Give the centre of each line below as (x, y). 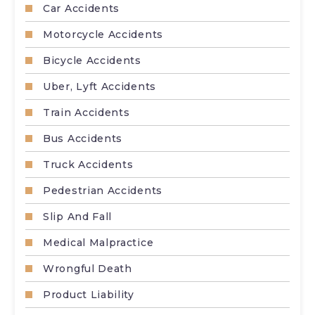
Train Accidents (86, 112)
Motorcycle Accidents (103, 34)
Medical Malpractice (98, 242)
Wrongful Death (88, 268)
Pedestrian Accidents (103, 190)
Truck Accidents (88, 164)
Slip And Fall (78, 216)
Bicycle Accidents (92, 60)
